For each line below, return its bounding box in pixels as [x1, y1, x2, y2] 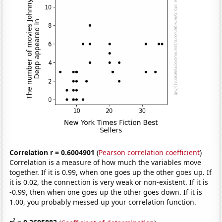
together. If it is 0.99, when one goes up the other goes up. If [9, 167, 212, 177]
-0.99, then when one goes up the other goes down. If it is [9, 187, 203, 197]
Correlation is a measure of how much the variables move [9, 157, 202, 167]
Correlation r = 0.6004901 [9, 147, 95, 157]
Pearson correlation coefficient [99, 147, 200, 157]
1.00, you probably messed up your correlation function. [9, 197, 197, 207]
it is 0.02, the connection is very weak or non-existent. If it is [9, 177, 209, 187]
